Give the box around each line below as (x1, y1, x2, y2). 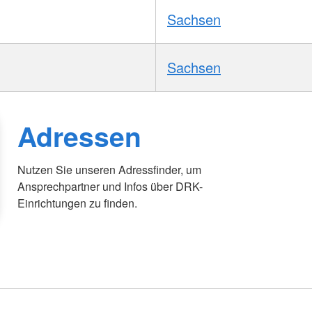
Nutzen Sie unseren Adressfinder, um (17, 162, 202, 178)
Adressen (17, 116, 142, 156)
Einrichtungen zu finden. (17, 195, 138, 212)
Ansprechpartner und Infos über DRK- (17, 178, 203, 195)
